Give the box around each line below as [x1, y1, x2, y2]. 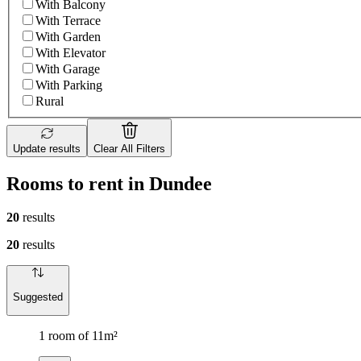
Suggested [13, 290, 63, 303]
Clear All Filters [93, 142, 165, 155]
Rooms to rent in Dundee [6, 172, 212, 194]
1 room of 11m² [39, 329, 118, 343]
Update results [13, 142, 81, 155]
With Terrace [35, 13, 101, 27]
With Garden [35, 29, 101, 44]
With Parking [35, 77, 102, 92]
